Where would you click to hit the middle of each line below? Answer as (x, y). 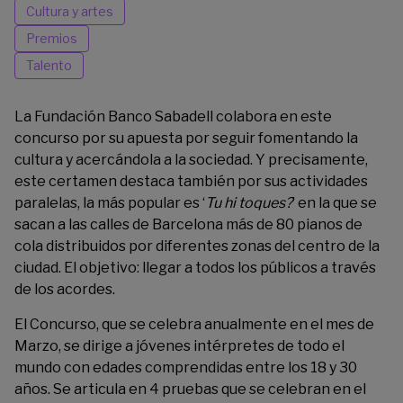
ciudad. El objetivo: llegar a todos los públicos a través (195, 268)
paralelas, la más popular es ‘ (110, 203)
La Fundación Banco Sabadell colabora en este (173, 116)
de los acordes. (65, 289)
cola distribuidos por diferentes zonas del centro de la (197, 246)
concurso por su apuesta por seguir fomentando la (186, 138)
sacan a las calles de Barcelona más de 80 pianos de (188, 224)
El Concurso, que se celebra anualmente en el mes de (194, 324)
